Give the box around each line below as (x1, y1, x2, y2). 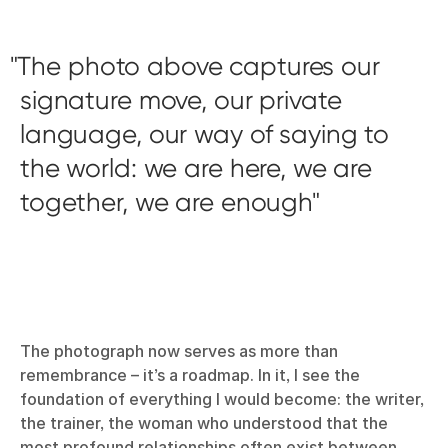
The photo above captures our (17, 50, 380, 81)
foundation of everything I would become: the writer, (20, 388, 424, 409)
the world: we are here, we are (20, 152, 373, 183)
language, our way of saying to (20, 118, 390, 149)
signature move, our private (20, 84, 342, 115)
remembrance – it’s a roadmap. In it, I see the (20, 364, 360, 385)
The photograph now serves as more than (20, 340, 338, 361)
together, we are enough (20, 186, 313, 217)
